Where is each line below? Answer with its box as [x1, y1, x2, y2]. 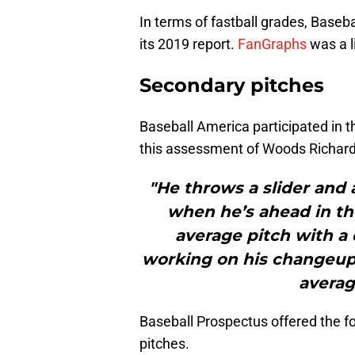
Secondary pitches [139, 74, 324, 97]
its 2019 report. [139, 36, 238, 53]
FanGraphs [238, 36, 307, 53]
